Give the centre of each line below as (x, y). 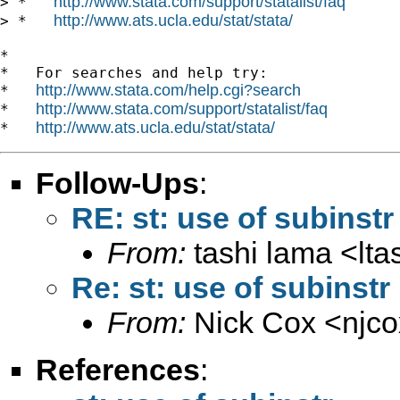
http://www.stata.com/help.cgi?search (168, 90)
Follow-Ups (117, 183)
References (118, 369)
